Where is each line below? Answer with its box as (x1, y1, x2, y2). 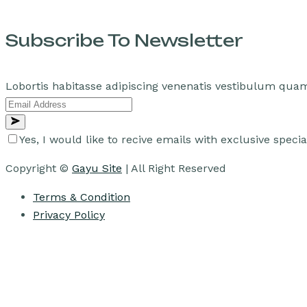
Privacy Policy (33, 208, 105, 222)
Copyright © (5, 162, 72, 175)
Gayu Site (72, 162, 122, 175)
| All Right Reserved (122, 162, 226, 175)
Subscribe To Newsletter (5, 30, 243, 51)
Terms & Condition (33, 191, 130, 204)
